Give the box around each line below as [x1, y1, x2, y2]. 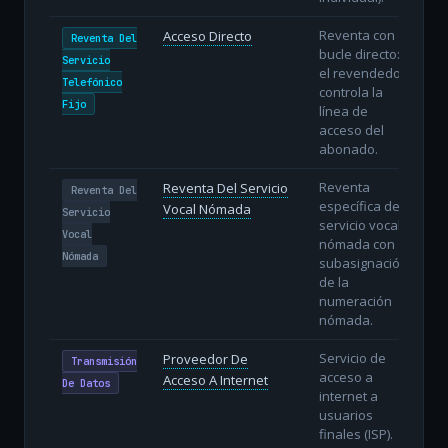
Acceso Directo [162, 26, 252, 45]
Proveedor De [162, 349, 248, 368]
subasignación [318, 253, 408, 272]
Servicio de [318, 348, 386, 367]
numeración [318, 291, 392, 310]
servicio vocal [318, 215, 401, 234]
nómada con [318, 234, 395, 253]
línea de [318, 101, 368, 120]
